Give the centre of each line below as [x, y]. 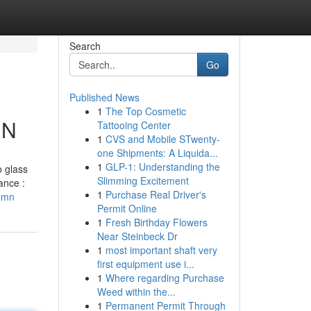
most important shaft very [161, 250]
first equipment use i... [145, 264]
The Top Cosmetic [145, 111]
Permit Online [127, 208]
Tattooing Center [134, 125]
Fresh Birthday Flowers [156, 222]
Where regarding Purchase [165, 278]
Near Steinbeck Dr [137, 236]
